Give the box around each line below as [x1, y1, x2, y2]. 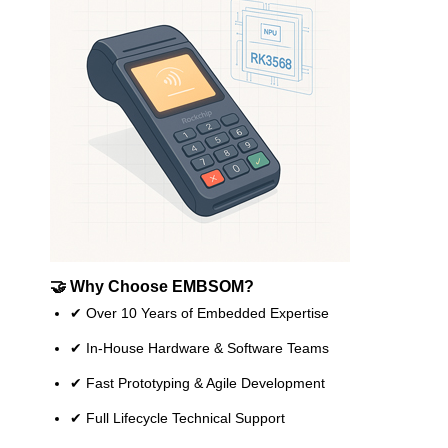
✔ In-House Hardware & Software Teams [70, 339, 329, 356]
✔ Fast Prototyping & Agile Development [70, 374, 325, 391]
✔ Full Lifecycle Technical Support [70, 409, 285, 426]
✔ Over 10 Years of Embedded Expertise [70, 304, 329, 321]
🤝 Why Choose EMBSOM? [50, 276, 254, 295]
